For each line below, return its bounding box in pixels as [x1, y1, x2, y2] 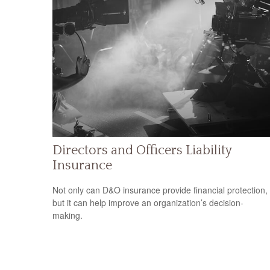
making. [52, 209, 83, 222]
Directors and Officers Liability [52, 142, 231, 158]
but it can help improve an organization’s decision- [52, 196, 243, 209]
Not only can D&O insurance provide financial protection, [52, 184, 268, 196]
